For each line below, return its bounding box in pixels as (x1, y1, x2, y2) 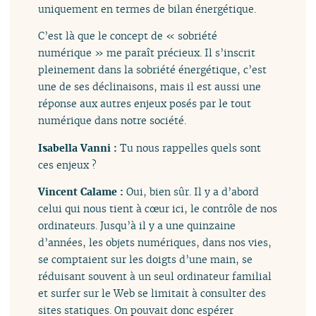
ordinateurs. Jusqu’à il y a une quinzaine (38, 218, 236, 232)
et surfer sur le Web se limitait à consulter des (38, 286, 267, 300)
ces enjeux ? (38, 157, 97, 171)
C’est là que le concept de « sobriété (38, 29, 218, 43)
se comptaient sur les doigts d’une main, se (38, 252, 253, 266)
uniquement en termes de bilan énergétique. (38, 1, 257, 16)
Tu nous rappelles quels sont (120, 140, 262, 154)
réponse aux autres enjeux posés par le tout (38, 97, 252, 111)
